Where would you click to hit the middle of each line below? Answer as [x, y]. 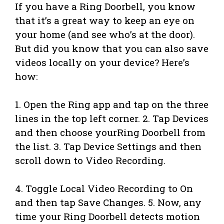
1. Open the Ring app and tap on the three [112, 104]
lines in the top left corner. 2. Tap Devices [112, 118]
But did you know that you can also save [112, 48]
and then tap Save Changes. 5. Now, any [108, 202]
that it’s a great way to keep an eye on [105, 20]
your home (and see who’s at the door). [105, 34]
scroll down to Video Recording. [90, 160]
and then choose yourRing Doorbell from [110, 132]
